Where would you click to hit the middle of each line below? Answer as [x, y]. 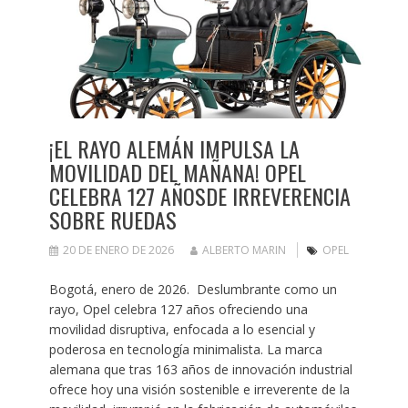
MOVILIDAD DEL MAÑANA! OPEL [177, 172]
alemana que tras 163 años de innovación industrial [200, 369]
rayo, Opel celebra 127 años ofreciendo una [178, 309]
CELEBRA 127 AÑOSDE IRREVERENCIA [199, 195]
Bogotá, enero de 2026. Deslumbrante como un [193, 289]
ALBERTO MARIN [244, 250]
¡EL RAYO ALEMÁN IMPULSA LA [174, 148]
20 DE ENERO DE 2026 [118, 250]
